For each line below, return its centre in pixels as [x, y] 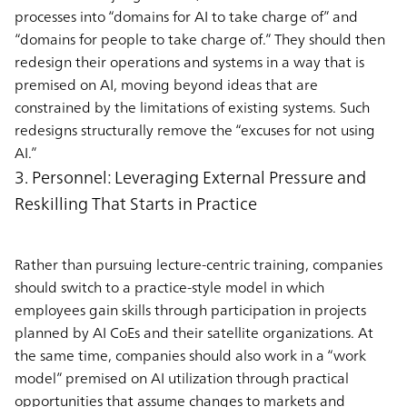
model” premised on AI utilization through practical [182, 377]
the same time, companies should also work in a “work [190, 355]
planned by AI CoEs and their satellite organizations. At [194, 332]
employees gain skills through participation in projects [190, 309]
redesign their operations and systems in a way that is [189, 61]
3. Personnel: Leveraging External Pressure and [190, 177]
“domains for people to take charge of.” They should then [200, 39]
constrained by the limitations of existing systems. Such [192, 107]
